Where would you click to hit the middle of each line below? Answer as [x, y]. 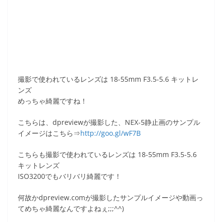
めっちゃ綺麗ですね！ [53, 101]
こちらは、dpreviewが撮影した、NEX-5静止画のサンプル [109, 122]
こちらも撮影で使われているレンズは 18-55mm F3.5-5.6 [107, 154]
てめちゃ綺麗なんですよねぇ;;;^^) [71, 208]
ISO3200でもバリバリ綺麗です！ [70, 176]
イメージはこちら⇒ [49, 133]
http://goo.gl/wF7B [111, 133]
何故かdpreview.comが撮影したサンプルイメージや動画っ [111, 197]
